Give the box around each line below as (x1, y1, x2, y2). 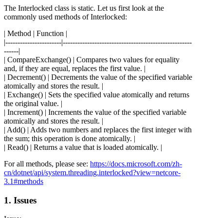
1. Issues (4, 195, 36, 205)
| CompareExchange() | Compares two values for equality (4, 55, 180, 64)
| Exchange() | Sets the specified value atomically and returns (4, 90, 189, 99)
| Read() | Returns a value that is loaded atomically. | (4, 143, 162, 151)
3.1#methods (4, 177, 43, 185)
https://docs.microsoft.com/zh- (90, 159, 182, 168)
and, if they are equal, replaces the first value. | (4, 64, 145, 73)
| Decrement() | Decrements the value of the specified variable (4, 73, 192, 81)
